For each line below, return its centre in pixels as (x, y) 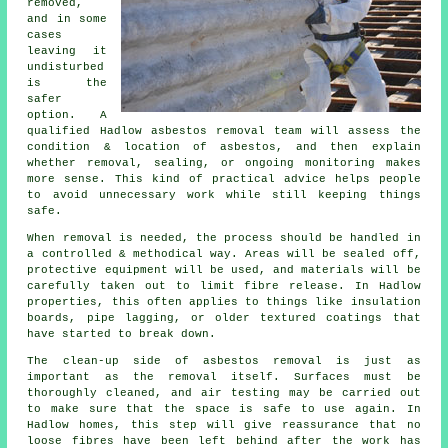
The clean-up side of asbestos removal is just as (224, 361)
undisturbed (66, 67)
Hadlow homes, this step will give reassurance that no (224, 425)
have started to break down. (122, 334)
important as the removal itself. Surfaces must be (224, 377)
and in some (67, 19)
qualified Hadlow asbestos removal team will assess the (224, 131)
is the (67, 83)
